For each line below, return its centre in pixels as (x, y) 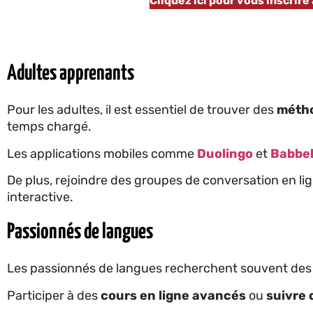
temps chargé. (51, 127)
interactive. (40, 197)
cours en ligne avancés (173, 295)
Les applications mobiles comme (102, 153)
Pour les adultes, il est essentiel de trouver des (142, 110)
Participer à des (54, 295)
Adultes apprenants (71, 74)
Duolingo (225, 153)
